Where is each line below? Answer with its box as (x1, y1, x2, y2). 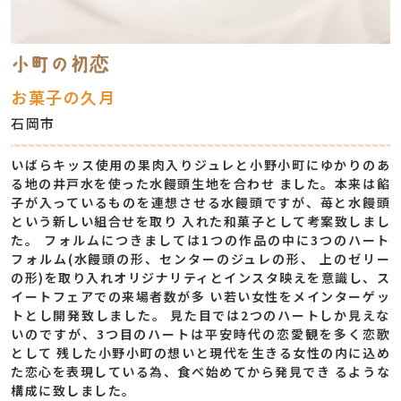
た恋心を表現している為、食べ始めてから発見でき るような (11, 363, 390, 380)
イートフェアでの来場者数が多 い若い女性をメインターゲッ (11, 287, 390, 305)
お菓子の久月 (11, 85, 115, 108)
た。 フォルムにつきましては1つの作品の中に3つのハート (11, 231, 390, 249)
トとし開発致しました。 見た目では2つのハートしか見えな (11, 306, 390, 324)
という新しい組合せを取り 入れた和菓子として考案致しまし (11, 212, 390, 230)
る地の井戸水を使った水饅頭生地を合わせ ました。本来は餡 (11, 175, 390, 192)
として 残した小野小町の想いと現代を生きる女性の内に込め (11, 344, 390, 362)
